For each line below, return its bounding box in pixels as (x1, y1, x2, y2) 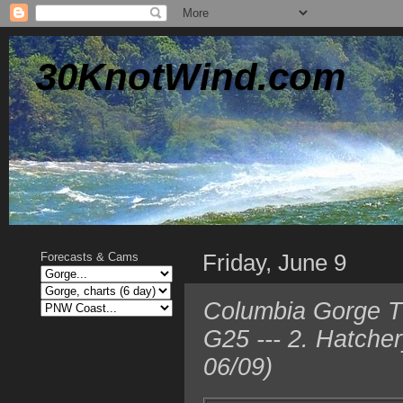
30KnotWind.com (36, 56, 345, 98)
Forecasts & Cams (40, 250, 139, 264)
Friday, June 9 (202, 249, 346, 275)
